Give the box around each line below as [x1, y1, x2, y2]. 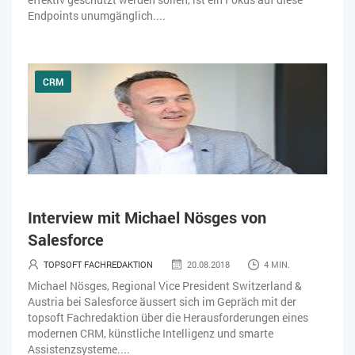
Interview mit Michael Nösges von [28, 206, 266, 227]
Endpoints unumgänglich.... [28, 7, 166, 23]
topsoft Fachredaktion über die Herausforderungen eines [28, 309, 308, 325]
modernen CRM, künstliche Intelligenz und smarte [28, 325, 273, 341]
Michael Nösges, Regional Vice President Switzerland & [28, 277, 302, 293]
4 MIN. [264, 258, 290, 270]
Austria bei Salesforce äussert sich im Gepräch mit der [28, 293, 296, 309]
